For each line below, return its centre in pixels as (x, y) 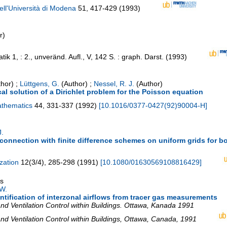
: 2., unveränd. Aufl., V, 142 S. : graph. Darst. (92, 57)
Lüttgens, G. (40, 84)
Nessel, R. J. (114, 84)
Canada (164, 219)
